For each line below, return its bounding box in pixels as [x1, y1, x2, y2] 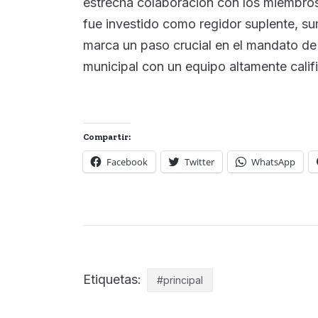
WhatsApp [251, 155, 295, 168]
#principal [157, 273, 203, 286]
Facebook [106, 155, 148, 168]
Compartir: [83, 131, 131, 142]
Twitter [185, 155, 214, 168]
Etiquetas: [83, 271, 145, 287]
